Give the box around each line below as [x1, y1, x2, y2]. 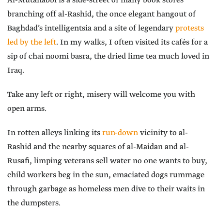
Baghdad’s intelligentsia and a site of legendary [7, 23, 175, 34]
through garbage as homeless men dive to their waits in [7, 184, 205, 195]
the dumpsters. [7, 198, 61, 209]
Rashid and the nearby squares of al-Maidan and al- [7, 142, 189, 153]
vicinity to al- [138, 128, 188, 139]
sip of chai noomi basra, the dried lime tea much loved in [7, 51, 209, 62]
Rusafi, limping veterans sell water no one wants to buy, [7, 156, 207, 167]
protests [175, 23, 204, 34]
